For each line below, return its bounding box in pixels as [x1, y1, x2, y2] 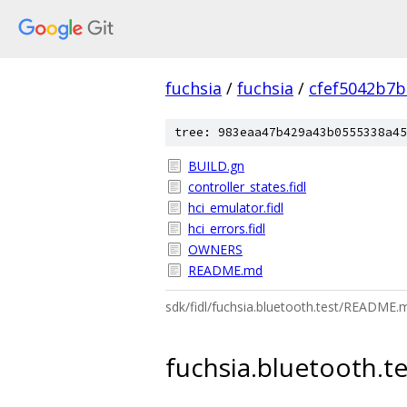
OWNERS [188, 241, 243, 258]
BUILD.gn [188, 157, 244, 174]
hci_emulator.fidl [188, 199, 283, 216]
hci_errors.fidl [188, 220, 265, 237]
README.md [188, 262, 263, 279]
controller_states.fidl [188, 178, 306, 195]
